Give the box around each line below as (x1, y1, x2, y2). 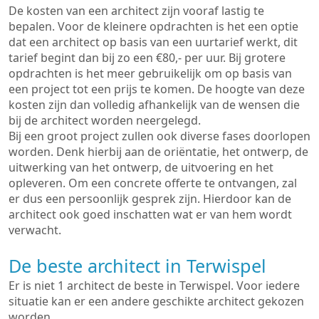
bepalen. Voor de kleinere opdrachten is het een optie (9, 19, 298, 34)
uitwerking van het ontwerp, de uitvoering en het (9, 159, 273, 175)
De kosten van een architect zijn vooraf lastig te (9, 3, 264, 19)
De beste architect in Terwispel (9, 253, 266, 278)
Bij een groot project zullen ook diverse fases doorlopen (9, 128, 310, 144)
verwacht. (9, 222, 61, 238)
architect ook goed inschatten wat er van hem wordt (9, 206, 292, 222)
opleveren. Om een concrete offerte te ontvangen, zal (9, 175, 297, 191)
